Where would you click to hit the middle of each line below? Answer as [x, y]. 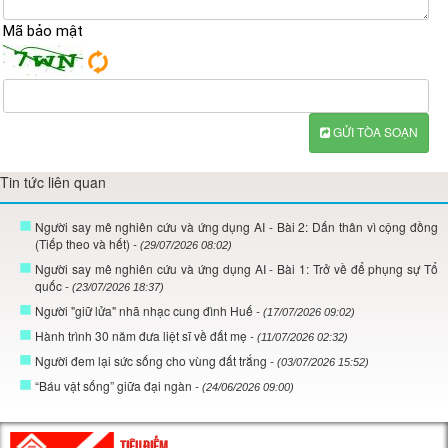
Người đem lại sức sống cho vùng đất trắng [152, 360]
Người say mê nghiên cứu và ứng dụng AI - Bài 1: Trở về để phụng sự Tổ [236, 268]
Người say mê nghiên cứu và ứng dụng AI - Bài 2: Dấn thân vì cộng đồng [236, 226]
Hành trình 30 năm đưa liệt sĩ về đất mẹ [142, 335]
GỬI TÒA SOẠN [375, 131]
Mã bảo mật [43, 30]
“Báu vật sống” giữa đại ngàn [115, 385]
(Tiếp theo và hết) [84, 243]
